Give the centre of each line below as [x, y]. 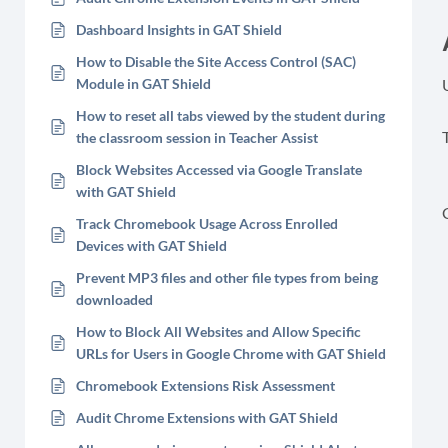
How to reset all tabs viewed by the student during [230, 115]
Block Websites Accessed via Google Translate [219, 169]
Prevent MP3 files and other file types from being [227, 277]
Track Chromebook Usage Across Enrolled [207, 223]
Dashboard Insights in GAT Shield [179, 29]
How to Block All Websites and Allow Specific [218, 331]
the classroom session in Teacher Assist [197, 137]
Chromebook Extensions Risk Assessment [205, 385]
